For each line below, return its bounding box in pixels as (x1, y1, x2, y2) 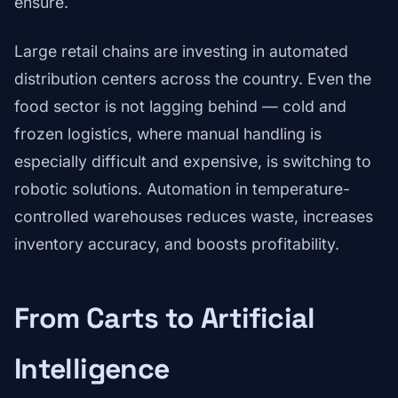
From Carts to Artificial (14, 300, 315, 337)
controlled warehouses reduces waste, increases (14, 207, 373, 227)
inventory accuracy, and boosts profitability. (14, 235, 339, 254)
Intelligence (14, 351, 170, 387)
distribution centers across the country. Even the (14, 69, 371, 89)
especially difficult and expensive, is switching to (14, 152, 371, 171)
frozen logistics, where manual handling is (14, 124, 322, 144)
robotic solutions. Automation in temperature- (14, 179, 350, 199)
